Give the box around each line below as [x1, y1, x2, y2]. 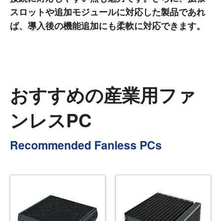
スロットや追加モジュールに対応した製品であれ [10, 5, 205, 18]
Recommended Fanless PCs [10, 136, 162, 153]
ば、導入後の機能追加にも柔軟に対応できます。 [10, 19, 205, 32]
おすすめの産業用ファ [10, 81, 196, 108]
